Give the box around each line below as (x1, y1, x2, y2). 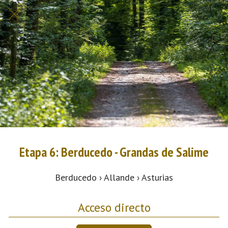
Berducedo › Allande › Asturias (55, 171, 173, 183)
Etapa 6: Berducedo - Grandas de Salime (19, 144, 209, 160)
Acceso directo (77, 199, 151, 215)
